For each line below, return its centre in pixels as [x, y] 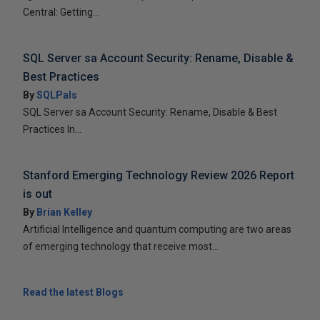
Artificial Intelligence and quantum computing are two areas [157, 229]
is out [37, 194]
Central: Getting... [61, 12]
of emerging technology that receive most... [121, 246]
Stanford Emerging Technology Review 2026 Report [159, 175]
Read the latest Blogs [73, 292]
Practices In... [52, 129]
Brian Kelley [64, 212]
